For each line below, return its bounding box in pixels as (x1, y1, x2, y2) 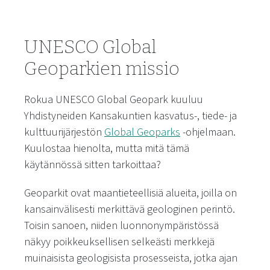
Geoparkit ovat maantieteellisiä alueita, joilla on (24, 186, 237, 201)
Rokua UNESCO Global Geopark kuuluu (24, 92, 203, 107)
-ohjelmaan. (180, 125, 236, 140)
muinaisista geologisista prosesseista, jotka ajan (24, 251, 237, 266)
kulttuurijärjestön (24, 125, 104, 140)
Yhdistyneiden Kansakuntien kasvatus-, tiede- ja (24, 108, 237, 124)
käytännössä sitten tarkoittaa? (24, 157, 161, 172)
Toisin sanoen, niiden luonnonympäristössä (24, 218, 219, 233)
